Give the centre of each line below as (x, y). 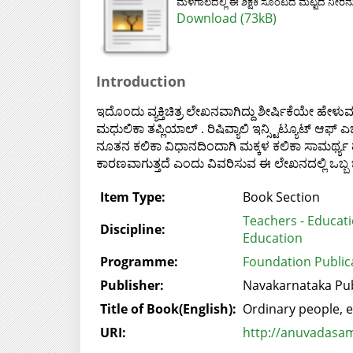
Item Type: (132, 197)
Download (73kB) (226, 18)
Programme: (139, 261)
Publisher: (132, 285)
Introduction (141, 81)
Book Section (281, 197)
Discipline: (132, 229)
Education (272, 238)
